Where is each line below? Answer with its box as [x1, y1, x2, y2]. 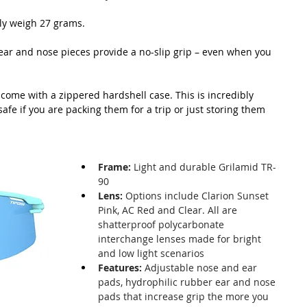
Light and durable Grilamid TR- [131, 160, 276, 173]
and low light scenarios [98, 246, 204, 260]
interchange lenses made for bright [98, 232, 264, 245]
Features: [98, 260, 142, 274]
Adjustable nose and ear [142, 260, 260, 274]
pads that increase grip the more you [98, 289, 271, 303]
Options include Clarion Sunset [123, 188, 271, 202]
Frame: [98, 160, 131, 173]
